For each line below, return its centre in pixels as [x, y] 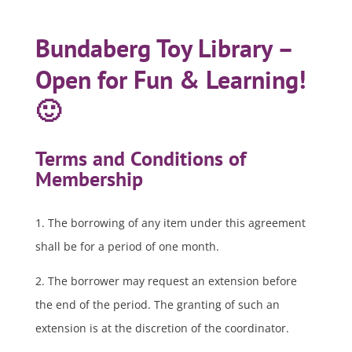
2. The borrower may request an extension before [166, 280]
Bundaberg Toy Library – [163, 48]
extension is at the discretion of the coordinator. [162, 328]
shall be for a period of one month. [127, 246]
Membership [89, 178]
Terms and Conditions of [140, 158]
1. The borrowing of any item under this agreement [170, 222]
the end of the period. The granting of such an [157, 304]
